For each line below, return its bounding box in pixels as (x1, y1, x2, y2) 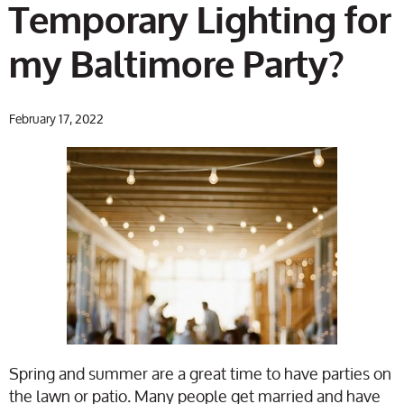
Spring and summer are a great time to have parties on (9, 356, 391, 391)
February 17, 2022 (9, 106, 104, 133)
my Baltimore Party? (9, 41, 344, 91)
